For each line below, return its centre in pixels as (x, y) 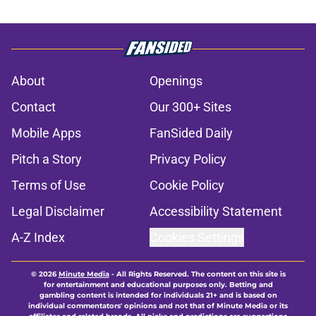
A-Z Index (38, 238)
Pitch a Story (47, 159)
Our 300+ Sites (190, 107)
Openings (176, 81)
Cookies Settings (197, 238)
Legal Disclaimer (58, 212)
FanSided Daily (191, 133)
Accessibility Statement (216, 212)
